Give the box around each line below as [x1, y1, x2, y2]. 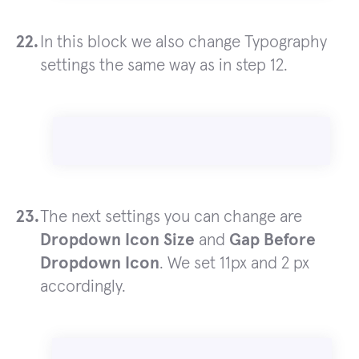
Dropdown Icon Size [40, 232, 195, 249]
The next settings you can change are [40, 208, 302, 226]
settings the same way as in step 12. [40, 57, 288, 75]
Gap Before [229, 232, 316, 249]
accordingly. [40, 278, 126, 296]
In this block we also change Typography [40, 34, 327, 51]
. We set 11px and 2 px [159, 255, 309, 272]
